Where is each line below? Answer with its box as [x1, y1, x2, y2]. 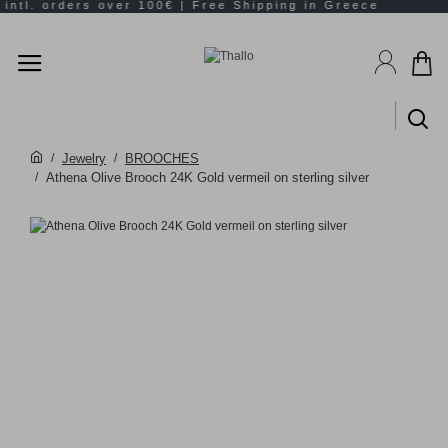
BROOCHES [125, 150, 199, 166]
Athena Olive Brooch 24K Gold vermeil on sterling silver [46, 169, 369, 185]
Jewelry [62, 150, 106, 166]
